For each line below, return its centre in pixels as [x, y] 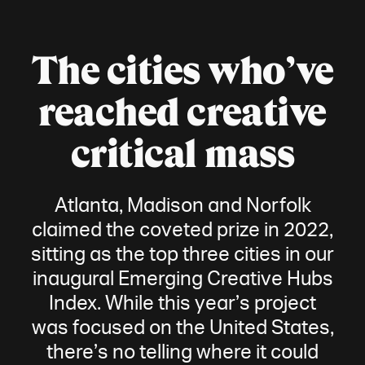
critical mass [182, 154]
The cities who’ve [182, 71]
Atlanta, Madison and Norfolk [182, 206]
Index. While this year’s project [182, 304]
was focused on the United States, [182, 328]
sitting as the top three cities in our [182, 255]
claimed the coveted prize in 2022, [182, 231]
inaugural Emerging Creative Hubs [182, 279]
